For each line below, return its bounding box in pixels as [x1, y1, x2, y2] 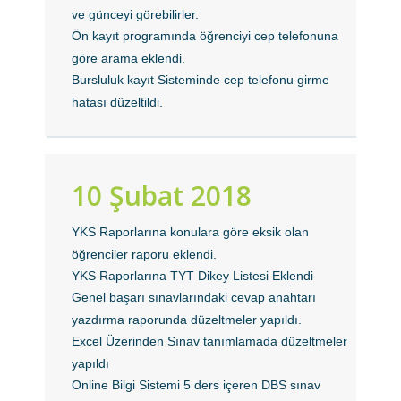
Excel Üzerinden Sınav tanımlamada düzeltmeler [72, 334, 348, 348]
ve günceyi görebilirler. [72, 7, 200, 21]
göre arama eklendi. [72, 51, 186, 65]
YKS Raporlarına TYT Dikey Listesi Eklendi [72, 269, 314, 283]
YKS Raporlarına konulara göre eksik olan [72, 225, 310, 239]
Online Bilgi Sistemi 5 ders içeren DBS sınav [72, 378, 321, 392]
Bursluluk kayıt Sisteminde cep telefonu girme [72, 73, 330, 87]
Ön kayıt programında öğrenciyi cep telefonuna [72, 29, 339, 43]
